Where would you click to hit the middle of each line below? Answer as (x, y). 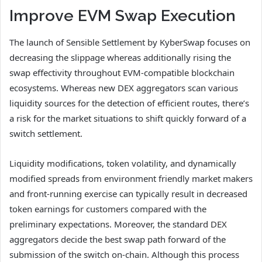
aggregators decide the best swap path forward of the (118, 239)
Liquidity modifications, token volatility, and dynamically (123, 163)
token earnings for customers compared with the (108, 208)
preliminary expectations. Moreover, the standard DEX (118, 224)
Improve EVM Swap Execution (123, 16)
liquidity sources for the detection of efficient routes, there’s (129, 103)
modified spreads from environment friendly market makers (131, 178)
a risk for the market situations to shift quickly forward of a (128, 118)
